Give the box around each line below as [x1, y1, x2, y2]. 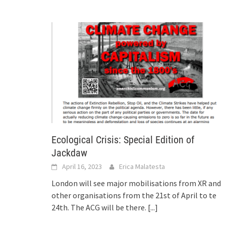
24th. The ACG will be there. [51, 202, 148, 212]
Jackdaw [51, 146, 87, 159]
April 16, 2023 [62, 161, 102, 171]
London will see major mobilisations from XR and [51, 178, 221, 188]
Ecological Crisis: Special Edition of [51, 133, 194, 146]
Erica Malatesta [119, 161, 165, 171]
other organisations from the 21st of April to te [51, 190, 216, 200]
